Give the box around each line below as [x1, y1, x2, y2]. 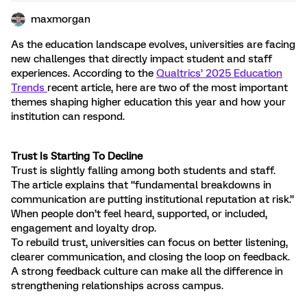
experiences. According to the [11, 67, 156, 79]
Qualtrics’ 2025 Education [156, 67, 282, 79]
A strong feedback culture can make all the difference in [11, 265, 283, 278]
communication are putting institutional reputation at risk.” [11, 193, 294, 206]
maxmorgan [31, 13, 90, 25]
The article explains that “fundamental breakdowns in [11, 179, 271, 191]
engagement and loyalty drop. [11, 222, 156, 234]
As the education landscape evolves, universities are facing [11, 38, 295, 51]
